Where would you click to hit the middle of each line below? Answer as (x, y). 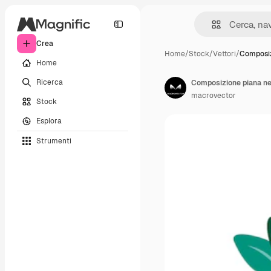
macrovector (214, 96)
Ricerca (50, 82)
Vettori (224, 54)
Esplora (49, 121)
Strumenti (54, 141)
